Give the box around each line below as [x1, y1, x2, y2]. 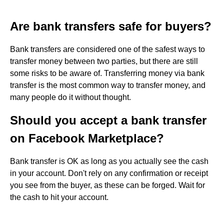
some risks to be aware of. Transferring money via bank [10, 69, 204, 77]
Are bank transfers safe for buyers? [10, 19, 211, 33]
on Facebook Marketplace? [10, 131, 164, 145]
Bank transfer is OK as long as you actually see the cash [10, 157, 208, 165]
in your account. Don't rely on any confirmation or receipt [10, 169, 208, 177]
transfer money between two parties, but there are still [10, 57, 198, 65]
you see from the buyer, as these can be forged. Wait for [10, 181, 205, 189]
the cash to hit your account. [10, 193, 108, 201]
